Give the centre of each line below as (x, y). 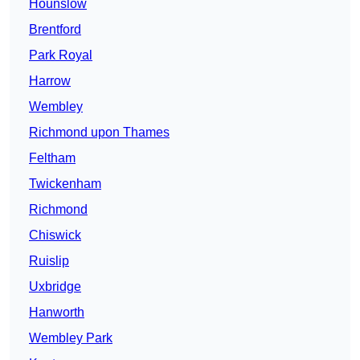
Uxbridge (55, 287)
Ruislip (49, 261)
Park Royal (61, 55)
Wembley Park (71, 338)
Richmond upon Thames (99, 133)
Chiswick (55, 235)
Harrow (50, 81)
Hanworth (57, 313)
